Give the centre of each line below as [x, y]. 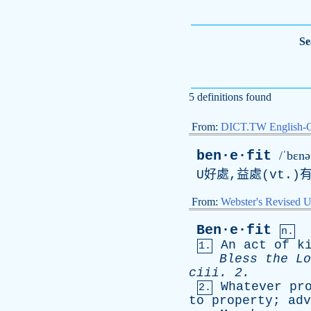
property [242, 301]
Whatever [251, 287]
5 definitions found [230, 97]
